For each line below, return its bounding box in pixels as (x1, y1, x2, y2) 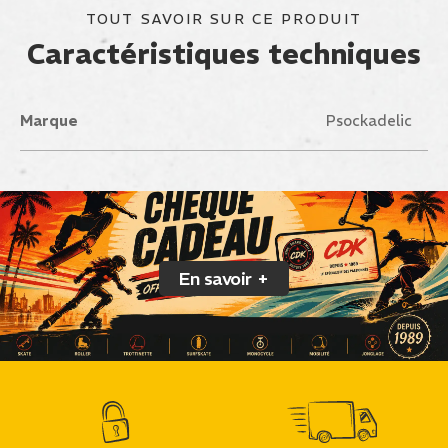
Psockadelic (326, 111, 412, 130)
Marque (20, 111, 78, 130)
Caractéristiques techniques (27, 37, 421, 72)
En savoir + (179, 267, 269, 290)
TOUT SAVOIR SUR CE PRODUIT (86, 10, 362, 28)
